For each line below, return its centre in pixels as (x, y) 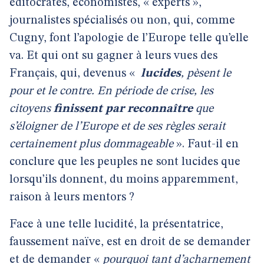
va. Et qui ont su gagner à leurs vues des (113, 56)
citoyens (32, 109)
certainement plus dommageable (91, 144)
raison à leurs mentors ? (72, 197)
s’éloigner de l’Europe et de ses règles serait (117, 127)
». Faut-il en (206, 144)
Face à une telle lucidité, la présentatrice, (116, 225)
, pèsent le (206, 74)
